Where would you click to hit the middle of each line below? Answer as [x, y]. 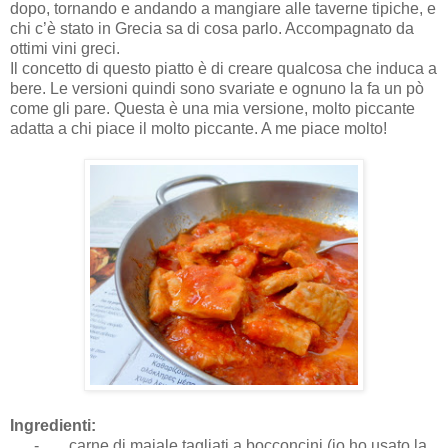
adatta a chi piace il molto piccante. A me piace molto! [198, 128]
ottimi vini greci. [65, 48]
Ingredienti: [53, 425]
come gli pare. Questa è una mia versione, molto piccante [212, 108]
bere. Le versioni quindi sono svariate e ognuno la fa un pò [217, 88]
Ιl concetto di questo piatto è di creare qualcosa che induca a [223, 68]
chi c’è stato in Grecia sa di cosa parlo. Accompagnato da [212, 28]
